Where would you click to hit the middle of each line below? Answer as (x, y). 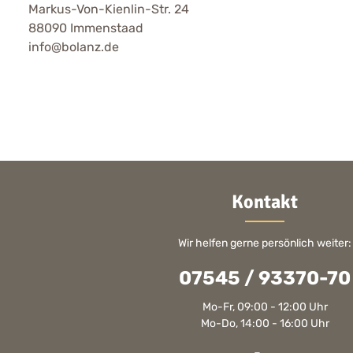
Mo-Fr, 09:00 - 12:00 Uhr (265, 307)
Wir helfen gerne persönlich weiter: (265, 243)
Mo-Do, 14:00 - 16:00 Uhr (265, 323)
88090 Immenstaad (86, 28)
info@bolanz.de (74, 46)
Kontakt (265, 202)
